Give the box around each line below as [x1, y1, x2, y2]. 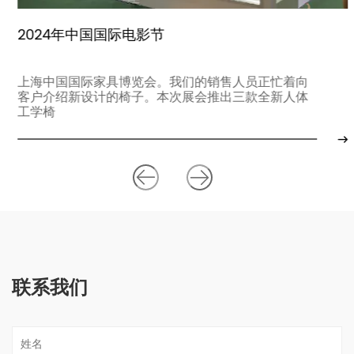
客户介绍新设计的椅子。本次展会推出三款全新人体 [12, 86, 303, 107]
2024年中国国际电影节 [12, 23, 159, 47]
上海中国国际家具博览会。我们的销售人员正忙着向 [12, 71, 303, 92]
